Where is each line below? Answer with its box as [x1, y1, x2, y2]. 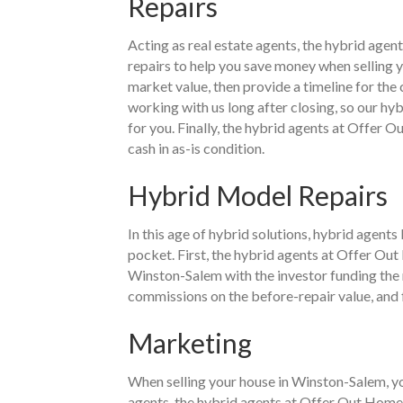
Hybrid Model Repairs [128, 179, 388, 212]
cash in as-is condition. [128, 139, 267, 157]
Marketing [128, 327, 252, 360]
